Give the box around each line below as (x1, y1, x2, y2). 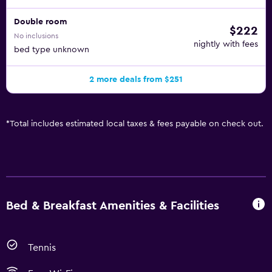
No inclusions (14, 32, 58, 39)
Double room (14, 18, 67, 26)
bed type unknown (14, 46, 89, 54)
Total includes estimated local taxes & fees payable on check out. (10, 120, 263, 128)
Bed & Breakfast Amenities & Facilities (6, 199, 219, 212)
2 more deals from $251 (89, 75, 183, 84)
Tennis (28, 243, 56, 253)
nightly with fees (194, 40, 258, 49)
